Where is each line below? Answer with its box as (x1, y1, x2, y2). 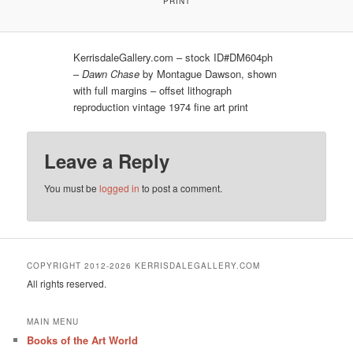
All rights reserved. (27, 276, 107, 290)
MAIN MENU (27, 316, 80, 328)
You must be (44, 181, 100, 195)
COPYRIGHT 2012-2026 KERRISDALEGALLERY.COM (27, 259, 261, 271)
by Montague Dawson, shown (139, 66, 277, 82)
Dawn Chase (82, 66, 140, 82)
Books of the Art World (27, 333, 139, 348)
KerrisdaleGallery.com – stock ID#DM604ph (73, 50, 273, 65)
